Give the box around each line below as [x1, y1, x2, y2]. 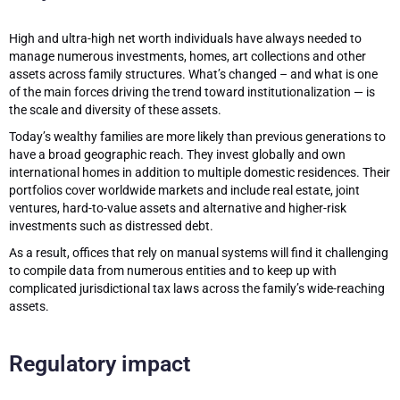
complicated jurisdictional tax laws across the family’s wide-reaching [9, 281, 385, 296]
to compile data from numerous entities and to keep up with [9, 263, 337, 278]
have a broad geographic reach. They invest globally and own [9, 147, 346, 162]
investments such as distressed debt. [9, 219, 213, 233]
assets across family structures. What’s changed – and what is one [9, 67, 378, 81]
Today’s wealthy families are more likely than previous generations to [9, 129, 386, 144]
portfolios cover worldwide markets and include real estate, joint [9, 183, 360, 197]
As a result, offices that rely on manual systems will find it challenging [9, 246, 388, 260]
